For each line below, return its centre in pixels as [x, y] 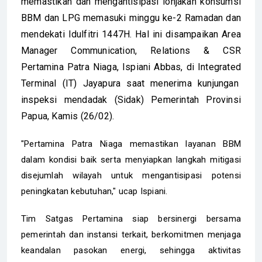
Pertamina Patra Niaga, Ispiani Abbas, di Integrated [131, 67]
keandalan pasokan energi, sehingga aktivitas [131, 250]
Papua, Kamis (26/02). [68, 116]
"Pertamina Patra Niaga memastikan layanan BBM [131, 144]
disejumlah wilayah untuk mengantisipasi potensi [131, 175]
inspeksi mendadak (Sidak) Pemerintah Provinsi [131, 99]
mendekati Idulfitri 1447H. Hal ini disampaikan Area [131, 34]
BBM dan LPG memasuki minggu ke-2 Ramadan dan [131, 18]
